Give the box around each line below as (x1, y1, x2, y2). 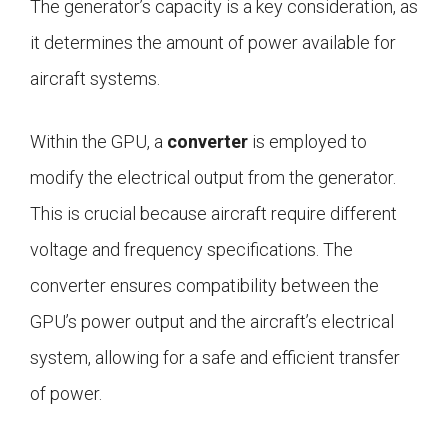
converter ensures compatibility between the (30, 275, 379, 297)
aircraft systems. (30, 68, 160, 90)
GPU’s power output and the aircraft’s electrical (30, 311, 394, 333)
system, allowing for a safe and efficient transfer (30, 347, 400, 369)
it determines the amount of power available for (30, 32, 396, 54)
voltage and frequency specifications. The (30, 239, 353, 261)
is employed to (248, 131, 367, 153)
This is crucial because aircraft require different (30, 203, 397, 225)
